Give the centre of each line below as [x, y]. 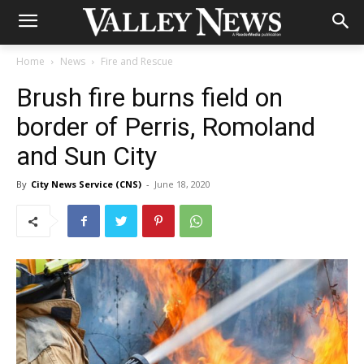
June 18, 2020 [182, 184]
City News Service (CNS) [86, 184]
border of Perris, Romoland [166, 127]
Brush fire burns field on [149, 97]
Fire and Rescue [137, 61]
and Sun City [87, 156]
